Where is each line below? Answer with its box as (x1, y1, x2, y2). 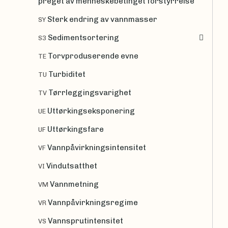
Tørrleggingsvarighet (48, 88, 131, 97)
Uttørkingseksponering (47, 106, 135, 116)
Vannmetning (50, 179, 99, 189)
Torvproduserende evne (48, 51, 138, 61)
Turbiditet (48, 69, 85, 79)
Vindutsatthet (46, 161, 97, 170)
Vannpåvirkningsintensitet (47, 142, 146, 152)
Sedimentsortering (48, 33, 119, 42)
